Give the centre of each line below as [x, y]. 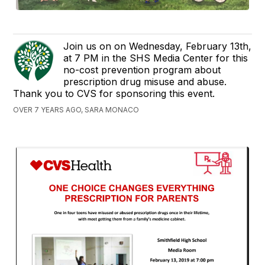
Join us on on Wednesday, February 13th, [158, 46]
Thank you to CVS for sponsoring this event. [114, 93]
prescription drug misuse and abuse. [145, 81]
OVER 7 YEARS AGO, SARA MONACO [76, 109]
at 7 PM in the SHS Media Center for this [156, 58]
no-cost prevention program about [142, 70]
